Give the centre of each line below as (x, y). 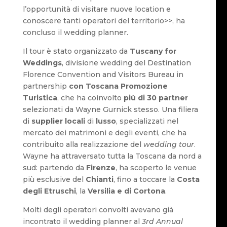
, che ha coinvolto (90, 98)
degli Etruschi (49, 191)
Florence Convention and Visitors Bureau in (103, 74)
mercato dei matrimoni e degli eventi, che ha (104, 133)
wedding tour (168, 144)
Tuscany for (153, 51)
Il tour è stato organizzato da (76, 51)
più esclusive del (54, 179)
